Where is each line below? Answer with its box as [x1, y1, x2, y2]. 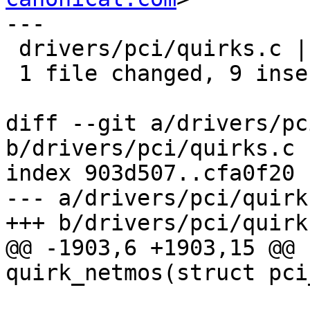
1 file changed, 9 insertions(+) [6, 61, 19, 86]
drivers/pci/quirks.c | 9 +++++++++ [6, 36, 19, 62]
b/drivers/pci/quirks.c [6, 136, 295, 161]
